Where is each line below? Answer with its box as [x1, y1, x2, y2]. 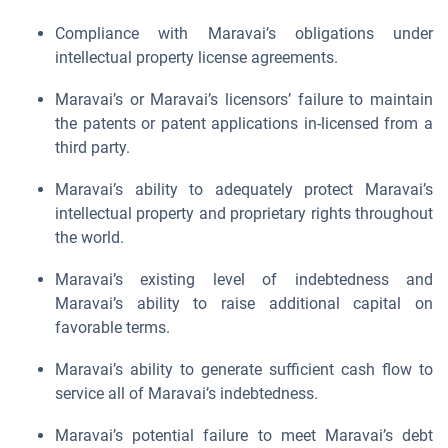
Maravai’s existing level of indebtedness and [55, 270, 433, 289]
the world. [55, 228, 124, 247]
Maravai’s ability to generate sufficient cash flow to [55, 360, 433, 379]
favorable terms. [55, 318, 170, 337]
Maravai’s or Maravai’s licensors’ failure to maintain [55, 90, 433, 109]
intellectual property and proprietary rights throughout [55, 204, 433, 223]
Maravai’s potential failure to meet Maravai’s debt [55, 426, 433, 445]
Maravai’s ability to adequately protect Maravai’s [55, 180, 433, 199]
